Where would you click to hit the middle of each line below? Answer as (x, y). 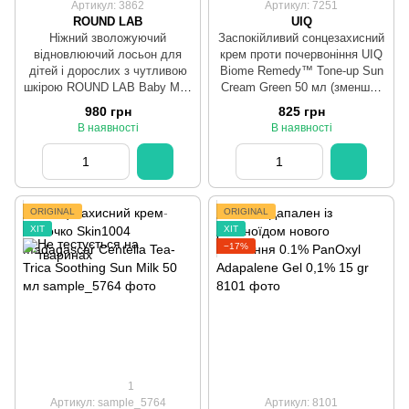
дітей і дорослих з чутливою (108, 71)
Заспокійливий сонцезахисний (301, 38)
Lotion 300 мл (108, 104)
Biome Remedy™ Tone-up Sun (301, 71)
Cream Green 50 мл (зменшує (301, 88)
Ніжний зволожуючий (108, 38)
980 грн (108, 111)
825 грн (301, 111)
